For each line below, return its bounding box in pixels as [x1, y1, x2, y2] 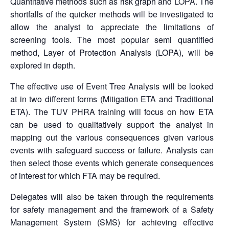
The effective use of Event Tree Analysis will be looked [10, 80, 214, 93]
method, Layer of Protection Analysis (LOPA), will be [10, 47, 214, 59]
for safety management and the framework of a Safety [10, 203, 214, 216]
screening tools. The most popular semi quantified [10, 34, 214, 46]
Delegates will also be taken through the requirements [10, 191, 214, 203]
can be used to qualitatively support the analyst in [10, 119, 214, 131]
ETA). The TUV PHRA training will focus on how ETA [10, 106, 214, 118]
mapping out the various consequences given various [10, 131, 214, 144]
